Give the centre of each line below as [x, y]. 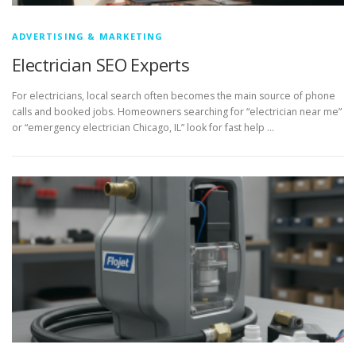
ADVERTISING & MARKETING [88, 37]
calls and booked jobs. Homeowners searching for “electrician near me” [177, 112]
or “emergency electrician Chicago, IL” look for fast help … [143, 128]
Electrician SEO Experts [101, 65]
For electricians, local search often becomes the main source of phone [174, 96]
